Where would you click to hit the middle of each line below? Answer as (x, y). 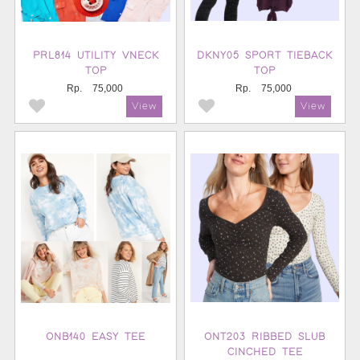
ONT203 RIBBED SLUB (265, 337)
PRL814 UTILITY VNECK (96, 56)
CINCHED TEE (265, 352)
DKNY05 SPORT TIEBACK (265, 56)
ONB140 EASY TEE (96, 337)
